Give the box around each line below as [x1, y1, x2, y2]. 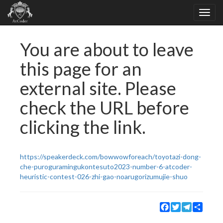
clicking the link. [20, 116, 146, 138]
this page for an [20, 58, 142, 80]
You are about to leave [20, 38, 194, 60]
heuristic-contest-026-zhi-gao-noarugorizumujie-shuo [20, 172, 188, 181]
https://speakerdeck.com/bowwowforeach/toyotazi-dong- [20, 152, 201, 161]
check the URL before [20, 97, 189, 118]
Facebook [170, 202, 200, 210]
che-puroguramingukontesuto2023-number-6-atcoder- [20, 162, 192, 171]
